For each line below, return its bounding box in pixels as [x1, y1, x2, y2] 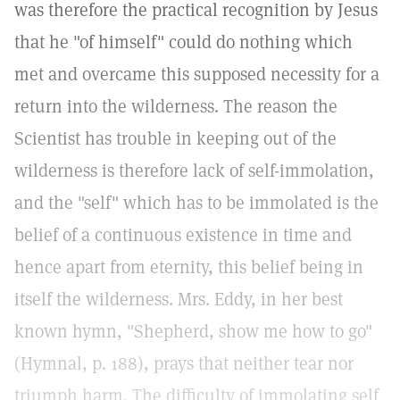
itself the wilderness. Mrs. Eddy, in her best [14, 287, 343, 311]
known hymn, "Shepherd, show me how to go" [14, 320, 372, 343]
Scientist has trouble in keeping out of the [14, 127, 337, 150]
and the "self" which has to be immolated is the [14, 191, 379, 214]
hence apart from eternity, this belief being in [14, 255, 363, 279]
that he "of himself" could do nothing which [14, 30, 353, 54]
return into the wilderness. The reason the [14, 95, 337, 118]
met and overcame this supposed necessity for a [14, 62, 379, 86]
